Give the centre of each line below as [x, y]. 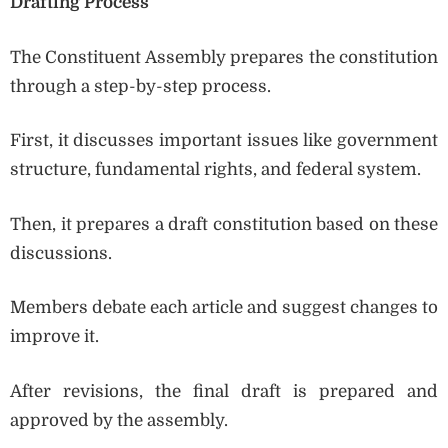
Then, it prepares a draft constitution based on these [224, 224]
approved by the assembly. [119, 420]
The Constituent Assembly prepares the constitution [224, 57]
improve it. [54, 337]
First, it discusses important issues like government [224, 141]
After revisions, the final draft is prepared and [224, 391]
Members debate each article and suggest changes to [224, 308]
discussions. [61, 253]
